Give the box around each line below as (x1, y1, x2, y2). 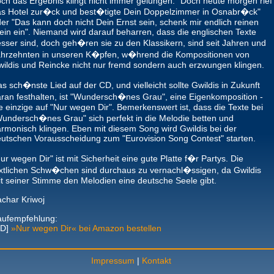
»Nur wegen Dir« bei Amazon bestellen (11, 223, 161, 233)
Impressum (91, 256, 135, 265)
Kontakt (141, 256, 171, 265)
